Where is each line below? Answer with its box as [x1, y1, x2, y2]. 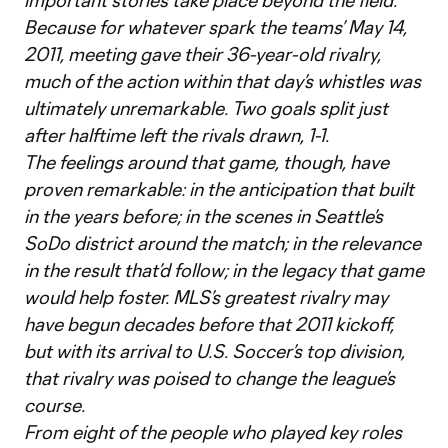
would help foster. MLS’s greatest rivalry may [24, 286, 388, 308]
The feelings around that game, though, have [24, 151, 389, 173]
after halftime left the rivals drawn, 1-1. [24, 124, 329, 146]
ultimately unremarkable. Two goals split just [24, 97, 388, 119]
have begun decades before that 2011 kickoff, [24, 313, 394, 335]
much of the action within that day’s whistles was [24, 70, 421, 92]
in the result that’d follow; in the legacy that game [24, 259, 424, 281]
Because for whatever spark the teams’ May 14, [24, 16, 407, 38]
